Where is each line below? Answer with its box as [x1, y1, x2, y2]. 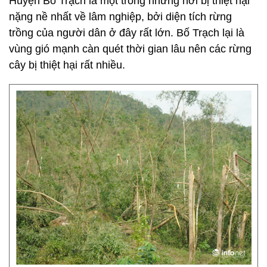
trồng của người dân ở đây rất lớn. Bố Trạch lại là [9, 27, 244, 39]
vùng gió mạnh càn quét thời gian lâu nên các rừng [9, 43, 252, 55]
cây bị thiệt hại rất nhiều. [9, 59, 125, 71]
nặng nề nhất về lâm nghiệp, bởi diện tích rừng [9, 11, 232, 23]
